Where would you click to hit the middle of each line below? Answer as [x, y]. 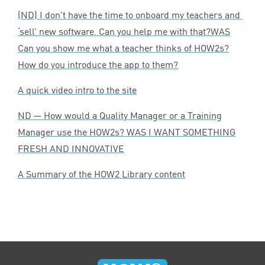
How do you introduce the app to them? [98, 64]
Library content [152, 174]
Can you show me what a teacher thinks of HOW [116, 48]
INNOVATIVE [98, 148]
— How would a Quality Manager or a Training [127, 115]
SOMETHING [209, 132]
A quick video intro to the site [77, 90]
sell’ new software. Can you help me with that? [115, 31]
